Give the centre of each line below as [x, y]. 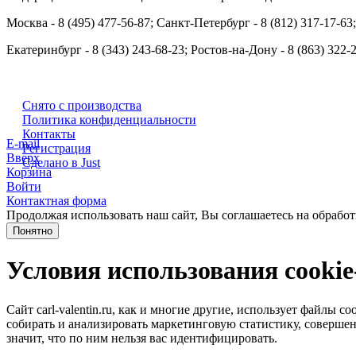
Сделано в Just [61, 163]
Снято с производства [82, 106]
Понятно [33, 230]
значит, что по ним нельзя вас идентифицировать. [142, 338]
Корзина [29, 172]
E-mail [23, 143]
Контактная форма [56, 200]
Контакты [49, 134]
